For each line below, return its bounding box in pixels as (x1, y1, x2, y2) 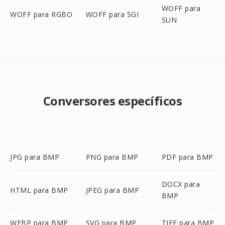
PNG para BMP (85, 152, 139, 162)
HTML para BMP (10, 185, 68, 195)
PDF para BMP (161, 152, 213, 162)
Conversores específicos (43, 92, 182, 109)
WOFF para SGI (85, 9, 139, 19)
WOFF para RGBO (10, 9, 72, 19)
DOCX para (161, 179, 200, 189)
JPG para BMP (10, 152, 59, 162)
